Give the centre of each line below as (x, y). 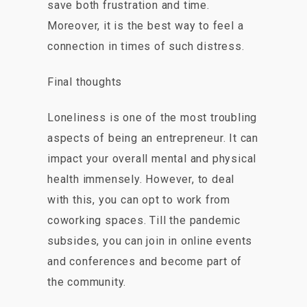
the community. (87, 282)
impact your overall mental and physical (152, 159)
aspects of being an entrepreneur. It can (153, 138)
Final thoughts (85, 82)
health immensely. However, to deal (141, 180)
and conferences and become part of (145, 262)
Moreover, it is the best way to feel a (146, 26)
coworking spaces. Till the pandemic (144, 221)
